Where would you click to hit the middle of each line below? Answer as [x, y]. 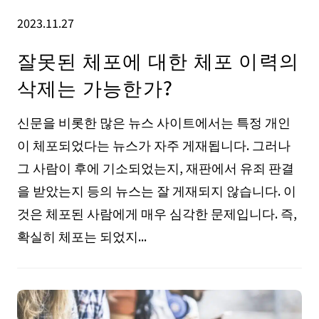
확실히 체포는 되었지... [82, 235]
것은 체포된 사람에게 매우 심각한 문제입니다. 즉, [157, 213]
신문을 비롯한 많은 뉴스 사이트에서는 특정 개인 [153, 121]
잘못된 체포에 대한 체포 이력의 [158, 59]
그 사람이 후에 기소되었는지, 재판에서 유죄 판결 [155, 167]
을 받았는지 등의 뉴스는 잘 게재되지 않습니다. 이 [156, 190]
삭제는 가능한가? [95, 87]
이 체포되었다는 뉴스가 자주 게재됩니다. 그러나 [153, 144]
